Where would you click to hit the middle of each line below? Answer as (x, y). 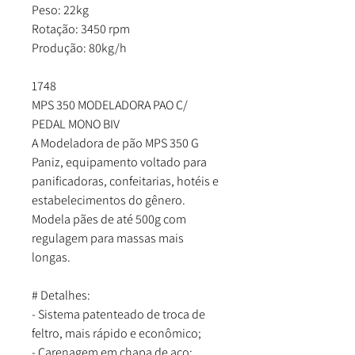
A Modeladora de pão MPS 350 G (115, 143)
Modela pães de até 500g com (109, 219)
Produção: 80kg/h (79, 48)
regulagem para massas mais (108, 238)
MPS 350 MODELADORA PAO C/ (110, 105)
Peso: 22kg (60, 10)
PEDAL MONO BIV (76, 124)
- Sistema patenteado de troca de (118, 314)
